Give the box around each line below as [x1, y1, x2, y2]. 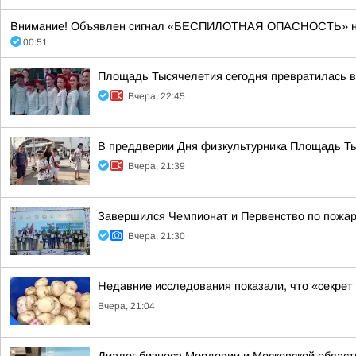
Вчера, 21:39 [128, 161, 185, 172]
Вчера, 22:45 [128, 91, 185, 102]
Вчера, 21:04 [98, 300, 155, 311]
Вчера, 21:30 [128, 230, 185, 242]
